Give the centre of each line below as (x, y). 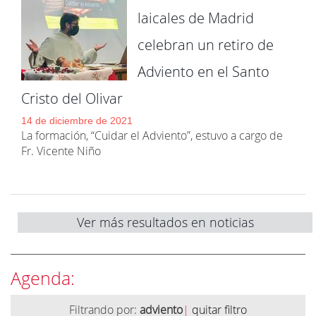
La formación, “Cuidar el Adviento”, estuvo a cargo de (152, 135)
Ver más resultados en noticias (165, 222)
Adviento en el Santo (203, 72)
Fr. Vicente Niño (61, 151)
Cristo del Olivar (72, 98)
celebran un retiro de (206, 45)
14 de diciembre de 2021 (77, 121)
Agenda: (43, 278)
